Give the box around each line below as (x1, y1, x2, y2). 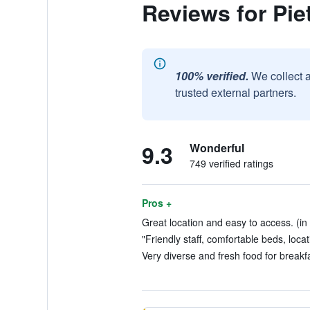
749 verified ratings (189, 156, 273, 170)
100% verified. (174, 68, 248, 84)
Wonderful (189, 140, 244, 156)
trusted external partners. (174, 84, 296, 100)
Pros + (141, 196, 172, 210)
